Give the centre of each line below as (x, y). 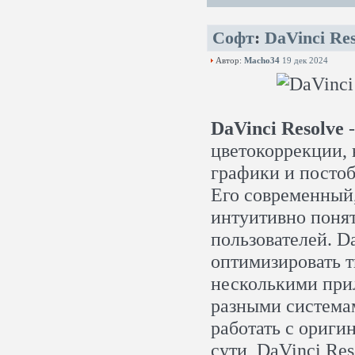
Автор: (229, 60)
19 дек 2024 (305, 60)
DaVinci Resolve (277, 128)
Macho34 (262, 60)
